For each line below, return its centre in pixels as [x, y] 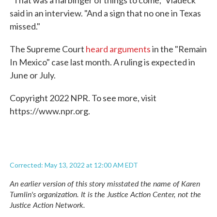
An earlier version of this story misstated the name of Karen [105, 183]
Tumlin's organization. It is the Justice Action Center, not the [105, 194]
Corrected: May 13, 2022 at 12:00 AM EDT [74, 165]
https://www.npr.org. [50, 111]
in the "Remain [179, 49]
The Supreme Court [48, 49]
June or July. [33, 75]
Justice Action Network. [47, 205]
